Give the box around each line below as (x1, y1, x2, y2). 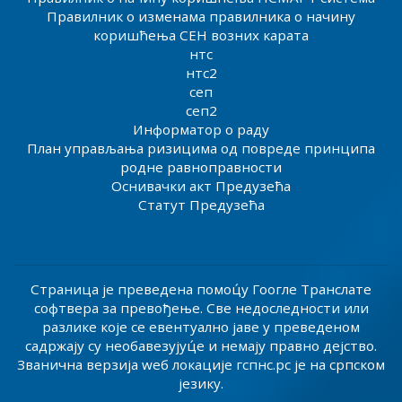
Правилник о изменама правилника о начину (47, 6, 355, 25)
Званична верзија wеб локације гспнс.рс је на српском (17, 354, 385, 373)
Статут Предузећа (137, 195, 265, 214)
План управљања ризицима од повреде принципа (27, 138, 375, 157)
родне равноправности (120, 157, 282, 176)
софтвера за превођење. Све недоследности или (33, 298, 369, 317)
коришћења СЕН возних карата (93, 25, 309, 44)
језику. (179, 373, 223, 392)
